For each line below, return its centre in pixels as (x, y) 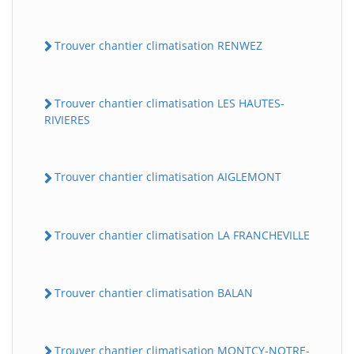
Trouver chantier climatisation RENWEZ (158, 45)
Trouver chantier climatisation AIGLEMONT (168, 177)
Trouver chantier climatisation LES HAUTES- (169, 104)
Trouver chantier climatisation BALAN (154, 292)
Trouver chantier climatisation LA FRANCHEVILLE (182, 235)
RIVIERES (67, 120)
